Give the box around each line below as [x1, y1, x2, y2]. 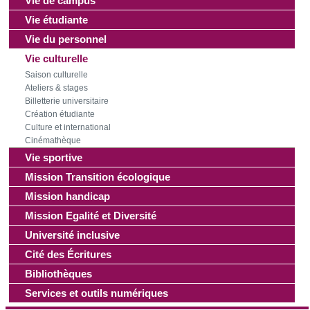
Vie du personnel [25, 33, 107, 46]
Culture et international [25, 122, 111, 133]
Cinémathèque [25, 136, 81, 146]
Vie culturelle [25, 53, 88, 65]
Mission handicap [25, 190, 110, 203]
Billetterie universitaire [25, 96, 109, 107]
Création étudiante [25, 109, 95, 120]
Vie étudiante [25, 14, 88, 26]
